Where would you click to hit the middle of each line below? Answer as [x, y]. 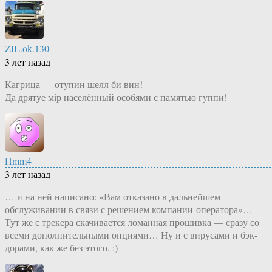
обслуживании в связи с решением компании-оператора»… [129, 209]
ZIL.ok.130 [27, 49]
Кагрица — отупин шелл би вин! [74, 84]
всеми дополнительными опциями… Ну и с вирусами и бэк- [131, 235]
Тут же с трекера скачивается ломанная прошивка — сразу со [132, 222]
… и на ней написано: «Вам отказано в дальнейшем [113, 197]
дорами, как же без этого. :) [61, 248]
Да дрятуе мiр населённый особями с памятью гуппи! [116, 97]
